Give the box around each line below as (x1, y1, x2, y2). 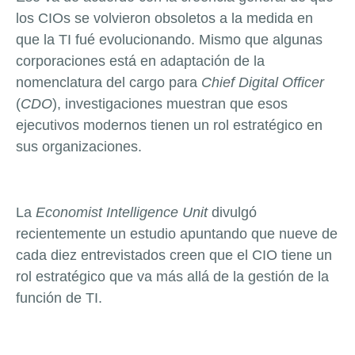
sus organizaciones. (16, 139, 142, 155)
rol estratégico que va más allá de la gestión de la (16, 269, 329, 285)
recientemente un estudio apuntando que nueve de (16, 226, 338, 242)
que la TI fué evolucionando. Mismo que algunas (16, 32, 323, 48)
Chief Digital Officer (201, 74, 324, 91)
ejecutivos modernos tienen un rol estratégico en (16, 117, 323, 134)
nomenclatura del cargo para (16, 74, 201, 91)
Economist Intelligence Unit (36, 204, 208, 221)
